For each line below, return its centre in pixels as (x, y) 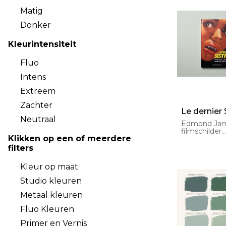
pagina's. (196, 154)
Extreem (38, 91)
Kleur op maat (49, 167)
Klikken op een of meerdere (70, 138)
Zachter (36, 105)
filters (21, 148)
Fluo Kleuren (47, 209)
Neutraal (38, 119)
